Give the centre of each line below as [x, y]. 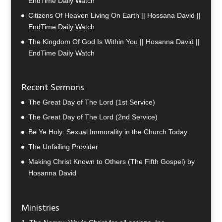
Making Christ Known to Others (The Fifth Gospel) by [111, 162]
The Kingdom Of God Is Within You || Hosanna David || [114, 41]
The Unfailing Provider [63, 147]
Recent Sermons [53, 87]
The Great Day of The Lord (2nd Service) [93, 117]
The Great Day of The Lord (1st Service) [91, 102]
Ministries [40, 208]
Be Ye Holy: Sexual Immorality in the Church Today [108, 132]
